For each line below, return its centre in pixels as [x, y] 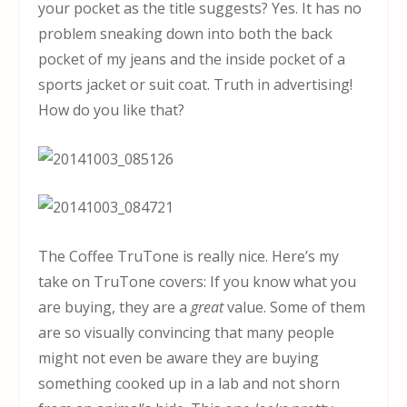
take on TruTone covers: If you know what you [198, 281]
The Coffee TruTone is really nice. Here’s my [189, 256]
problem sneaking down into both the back [186, 34]
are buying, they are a [115, 307]
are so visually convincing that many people [187, 332]
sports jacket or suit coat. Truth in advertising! [196, 85]
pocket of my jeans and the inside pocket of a [192, 60]
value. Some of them [295, 307]
